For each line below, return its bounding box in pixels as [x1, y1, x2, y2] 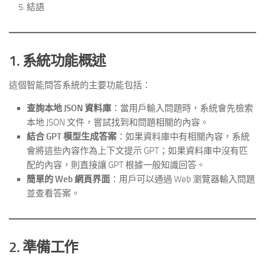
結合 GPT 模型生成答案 [27, 131, 117, 143]
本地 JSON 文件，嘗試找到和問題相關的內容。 [27, 117, 209, 128]
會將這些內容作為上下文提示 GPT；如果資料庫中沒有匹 [27, 146, 248, 157]
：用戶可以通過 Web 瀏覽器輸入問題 [110, 174, 255, 185]
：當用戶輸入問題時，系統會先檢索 [111, 103, 253, 114]
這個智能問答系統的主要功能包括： [9, 80, 151, 91]
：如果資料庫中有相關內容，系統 [117, 131, 250, 143]
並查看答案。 [27, 188, 80, 199]
